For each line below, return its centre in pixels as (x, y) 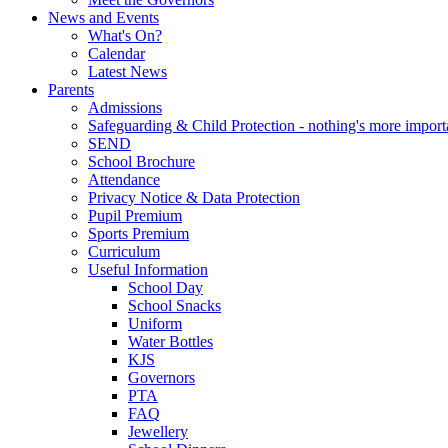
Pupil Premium (135, 215)
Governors (161, 377)
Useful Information (148, 269)
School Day (165, 287)
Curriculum (124, 251)
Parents (71, 89)
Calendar (116, 53)
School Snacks (174, 305)
